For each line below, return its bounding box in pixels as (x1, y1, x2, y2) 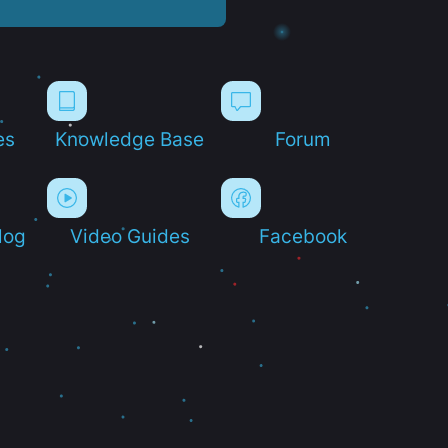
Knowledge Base (55, 127, 205, 150)
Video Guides (69, 224, 190, 247)
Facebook (259, 224, 348, 247)
